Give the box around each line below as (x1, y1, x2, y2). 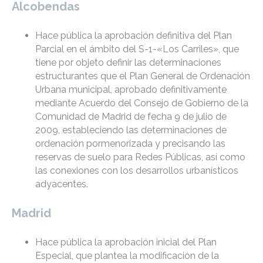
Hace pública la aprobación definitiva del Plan (35, 30, 232, 42)
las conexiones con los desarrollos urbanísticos (35, 165, 238, 177)
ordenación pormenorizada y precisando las (35, 138, 225, 150)
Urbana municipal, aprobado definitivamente (35, 84, 227, 96)
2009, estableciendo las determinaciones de (35, 124, 227, 136)
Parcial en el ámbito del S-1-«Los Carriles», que (35, 43, 239, 55)
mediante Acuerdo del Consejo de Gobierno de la (35, 97, 248, 109)
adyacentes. (35, 178, 88, 190)
